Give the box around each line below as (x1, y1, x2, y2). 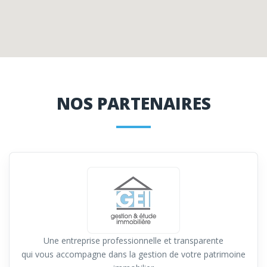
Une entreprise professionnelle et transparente (44, 235, 223, 247)
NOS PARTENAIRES (56, 92, 211, 115)
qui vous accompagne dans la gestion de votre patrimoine (21, 249, 246, 260)
